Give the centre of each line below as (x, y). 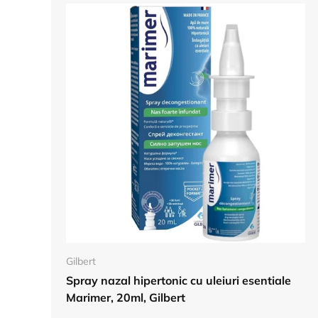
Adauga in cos (185, 229)
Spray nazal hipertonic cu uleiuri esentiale (179, 280)
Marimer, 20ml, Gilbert (126, 297)
